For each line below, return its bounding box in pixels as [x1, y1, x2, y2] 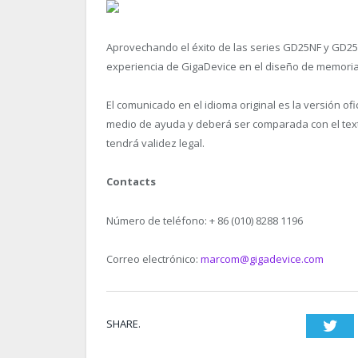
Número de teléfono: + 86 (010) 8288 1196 [106, 213, 303, 228]
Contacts [106, 174, 156, 189]
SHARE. [106, 316, 141, 331]
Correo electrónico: [106, 251, 201, 266]
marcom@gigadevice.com [201, 251, 324, 266]
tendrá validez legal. [106, 136, 205, 151]
